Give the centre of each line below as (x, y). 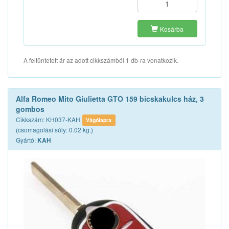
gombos (30, 109)
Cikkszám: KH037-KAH (48, 119)
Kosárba (172, 29)
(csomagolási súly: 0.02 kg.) (54, 130)
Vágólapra (99, 120)
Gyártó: (27, 140)
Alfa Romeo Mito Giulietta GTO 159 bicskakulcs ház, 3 (110, 99)
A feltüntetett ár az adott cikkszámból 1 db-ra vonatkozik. (101, 60)
